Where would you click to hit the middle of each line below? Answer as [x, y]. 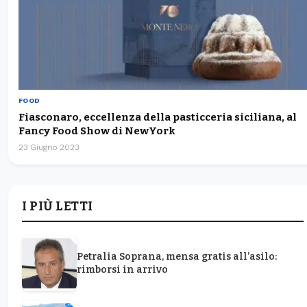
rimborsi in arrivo [122, 270]
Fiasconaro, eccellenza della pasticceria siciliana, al [158, 118]
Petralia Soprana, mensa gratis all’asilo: [177, 257]
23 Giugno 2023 [49, 148]
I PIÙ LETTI [58, 207]
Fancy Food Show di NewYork [97, 131]
